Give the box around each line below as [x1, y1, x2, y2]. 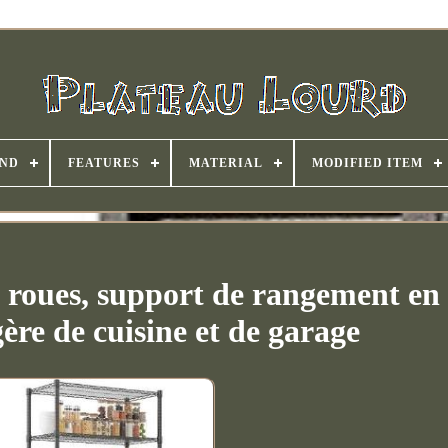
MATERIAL [188, 156, 263, 170]
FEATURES [67, 156, 140, 170]
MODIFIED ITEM [311, 156, 423, 170]
